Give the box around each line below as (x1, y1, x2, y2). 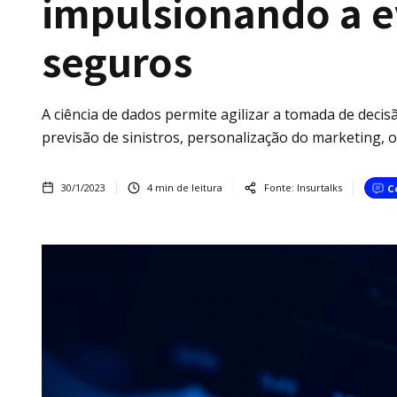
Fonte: (264, 181, 294, 194)
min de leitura (152, 181, 222, 194)
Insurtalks (297, 181, 342, 194)
